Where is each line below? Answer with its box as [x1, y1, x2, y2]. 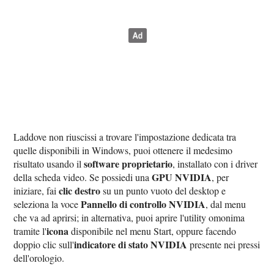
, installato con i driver [172, 157, 258, 170]
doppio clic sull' [13, 237, 75, 251]
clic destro [59, 183, 101, 198]
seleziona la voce [13, 197, 81, 210]
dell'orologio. [13, 251, 65, 264]
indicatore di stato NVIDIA [74, 237, 188, 251]
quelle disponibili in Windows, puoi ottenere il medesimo [13, 143, 233, 157]
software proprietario [84, 156, 173, 171]
